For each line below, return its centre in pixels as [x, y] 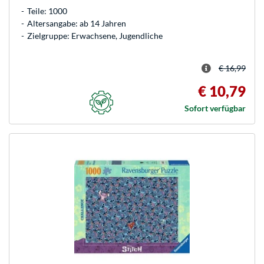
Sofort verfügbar [215, 108]
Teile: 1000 [47, 11]
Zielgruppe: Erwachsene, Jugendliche [95, 35]
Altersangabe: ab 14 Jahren [77, 23]
